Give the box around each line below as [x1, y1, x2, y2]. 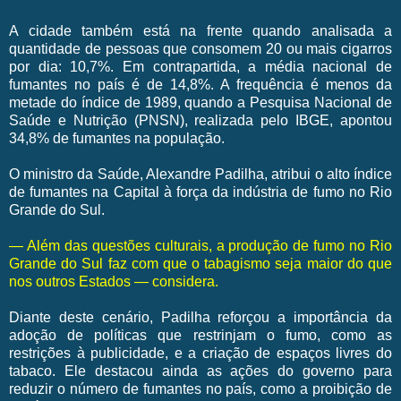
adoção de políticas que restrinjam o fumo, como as [9, 327, 392, 343]
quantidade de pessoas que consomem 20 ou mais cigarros [9, 40, 392, 56]
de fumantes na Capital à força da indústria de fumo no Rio [9, 183, 392, 200]
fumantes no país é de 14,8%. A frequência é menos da [9, 76, 392, 92]
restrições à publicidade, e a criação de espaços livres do [9, 345, 392, 361]
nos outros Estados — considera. [9, 273, 218, 289]
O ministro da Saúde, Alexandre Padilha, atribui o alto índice [9, 166, 392, 182]
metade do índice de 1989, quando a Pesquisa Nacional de [9, 94, 392, 110]
